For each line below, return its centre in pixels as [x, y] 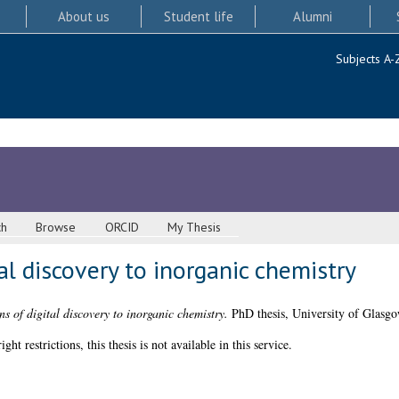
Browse [56, 228]
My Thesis [195, 228]
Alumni [313, 16]
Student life [198, 16]
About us [83, 16]
